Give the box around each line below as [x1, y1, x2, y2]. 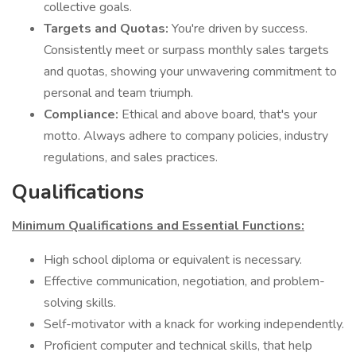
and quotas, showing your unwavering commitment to [44, 63, 337, 80]
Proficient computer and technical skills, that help [44, 337, 312, 354]
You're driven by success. [172, 20, 308, 37]
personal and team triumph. [44, 84, 193, 102]
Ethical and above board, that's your [122, 106, 317, 123]
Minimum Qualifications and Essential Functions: [12, 217, 304, 234]
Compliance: [44, 106, 122, 123]
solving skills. [44, 294, 116, 311]
